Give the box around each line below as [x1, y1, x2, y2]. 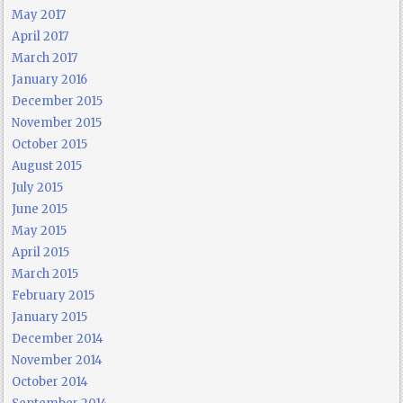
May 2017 [12, 7, 67, 23]
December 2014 [12, 331, 104, 347]
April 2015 [12, 245, 70, 261]
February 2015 [12, 288, 95, 304]
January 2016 [12, 72, 88, 88]
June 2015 [12, 201, 68, 218]
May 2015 [12, 223, 67, 239]
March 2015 [12, 266, 79, 282]
